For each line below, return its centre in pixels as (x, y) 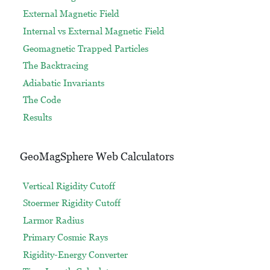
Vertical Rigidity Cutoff (69, 186)
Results (37, 117)
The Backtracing (55, 66)
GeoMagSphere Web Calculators (97, 156)
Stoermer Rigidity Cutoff (71, 203)
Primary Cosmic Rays (65, 237)
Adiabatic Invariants (63, 83)
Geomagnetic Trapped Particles (85, 48)
